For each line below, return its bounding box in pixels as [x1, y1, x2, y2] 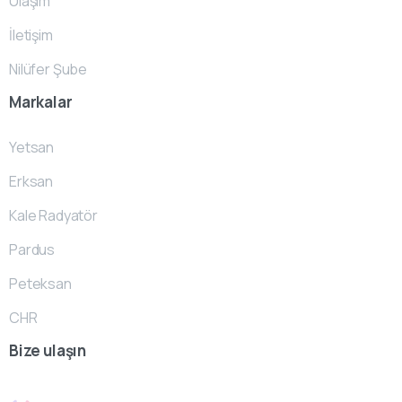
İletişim [9, 25, 53, 46]
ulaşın [43, 339, 87, 361]
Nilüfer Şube [9, 59, 88, 80]
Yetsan [9, 137, 55, 158]
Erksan [9, 171, 54, 192]
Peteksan [9, 274, 72, 294]
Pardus [9, 240, 56, 260]
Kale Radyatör [9, 205, 98, 226]
